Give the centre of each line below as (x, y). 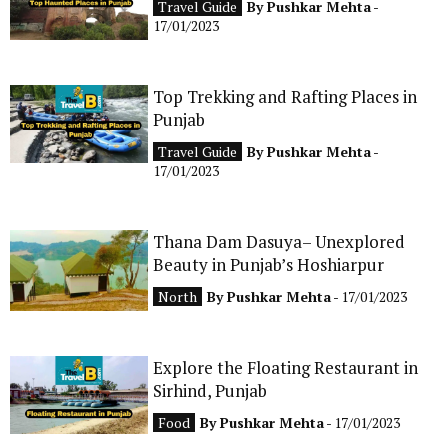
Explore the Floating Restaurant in (286, 368)
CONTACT (336, 24)
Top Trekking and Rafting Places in (285, 97)
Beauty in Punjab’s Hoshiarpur (269, 265)
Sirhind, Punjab (210, 391)
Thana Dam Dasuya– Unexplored (279, 242)
